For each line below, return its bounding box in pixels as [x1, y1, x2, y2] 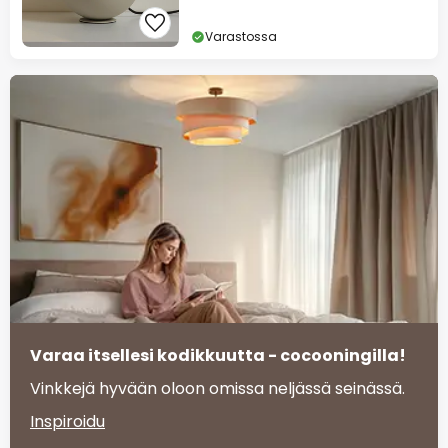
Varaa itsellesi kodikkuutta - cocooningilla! [30, 344, 406, 368]
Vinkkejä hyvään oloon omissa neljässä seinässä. [30, 377, 405, 401]
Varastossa [205, 28, 277, 46]
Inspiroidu [30, 410, 105, 434]
